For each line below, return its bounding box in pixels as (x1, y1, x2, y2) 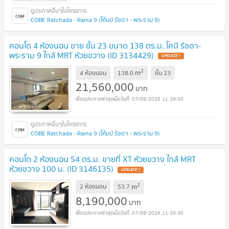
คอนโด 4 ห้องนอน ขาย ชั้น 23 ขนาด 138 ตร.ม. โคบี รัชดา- (9, 38, 201, 52)
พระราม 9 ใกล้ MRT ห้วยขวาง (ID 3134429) (9, 48, 154, 62)
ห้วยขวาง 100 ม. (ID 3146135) (9, 162, 113, 176)
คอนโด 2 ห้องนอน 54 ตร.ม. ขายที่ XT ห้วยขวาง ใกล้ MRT (9, 152, 196, 166)
